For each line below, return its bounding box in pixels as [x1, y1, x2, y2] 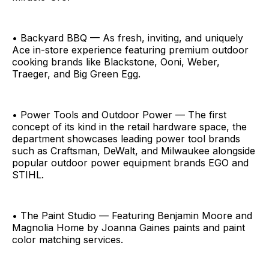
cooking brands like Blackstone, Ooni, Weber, [12, 55, 220, 68]
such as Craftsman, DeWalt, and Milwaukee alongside [12, 144, 255, 157]
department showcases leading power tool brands [12, 132, 240, 145]
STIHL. [12, 168, 44, 181]
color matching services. [12, 233, 123, 246]
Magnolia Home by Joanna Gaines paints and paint [12, 221, 245, 234]
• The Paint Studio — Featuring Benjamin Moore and [12, 209, 252, 222]
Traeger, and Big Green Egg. [12, 67, 141, 80]
